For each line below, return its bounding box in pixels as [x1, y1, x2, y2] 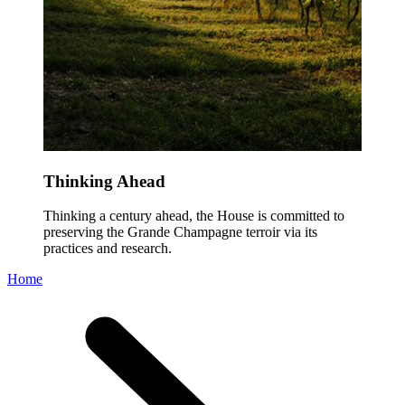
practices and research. [43, 240, 172, 257]
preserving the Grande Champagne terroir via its [43, 224, 317, 240]
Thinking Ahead [43, 171, 165, 191]
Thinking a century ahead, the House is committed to [43, 208, 344, 224]
